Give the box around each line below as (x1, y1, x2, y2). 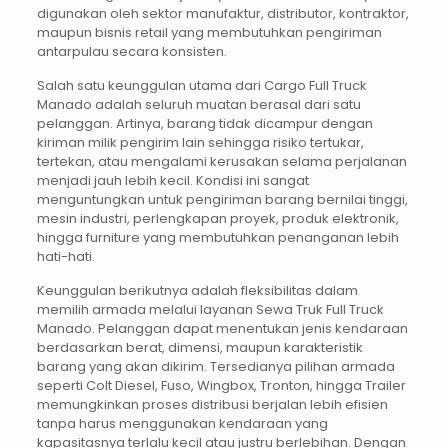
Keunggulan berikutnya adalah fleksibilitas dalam (36, 281, 358, 301)
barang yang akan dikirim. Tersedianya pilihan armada (36, 357, 395, 377)
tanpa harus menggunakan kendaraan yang (36, 414, 328, 434)
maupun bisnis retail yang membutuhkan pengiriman (36, 23, 382, 43)
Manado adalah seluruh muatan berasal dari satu (36, 95, 361, 115)
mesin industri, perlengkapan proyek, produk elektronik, (36, 209, 399, 229)
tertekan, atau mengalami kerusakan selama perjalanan (36, 152, 407, 172)
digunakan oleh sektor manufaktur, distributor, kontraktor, (36, 4, 409, 24)
